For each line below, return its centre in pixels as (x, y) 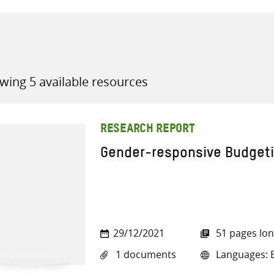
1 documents (145, 255)
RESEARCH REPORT (148, 130)
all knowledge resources (192, 83)
